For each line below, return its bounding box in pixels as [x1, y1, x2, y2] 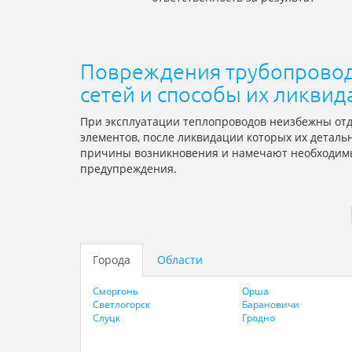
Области [157, 252, 203, 268]
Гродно [241, 311, 275, 325]
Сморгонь [93, 284, 138, 299]
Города [93, 252, 130, 268]
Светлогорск [93, 298, 150, 312]
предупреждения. [80, 161, 177, 177]
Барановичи [241, 298, 299, 312]
